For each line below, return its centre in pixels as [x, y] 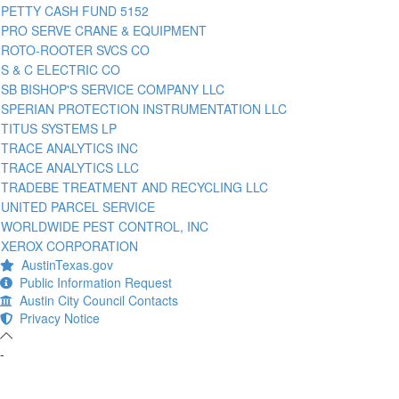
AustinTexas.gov [64, 264]
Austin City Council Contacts [95, 300]
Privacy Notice [56, 318]
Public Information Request [92, 282]
